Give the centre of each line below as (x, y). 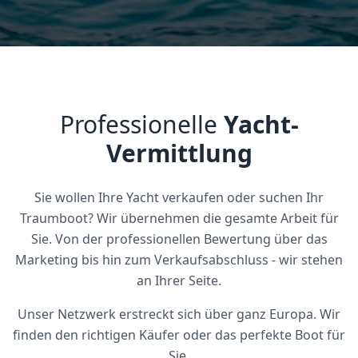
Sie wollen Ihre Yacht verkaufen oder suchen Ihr (179, 197)
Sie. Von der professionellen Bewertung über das (179, 239)
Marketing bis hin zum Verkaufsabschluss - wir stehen (179, 259)
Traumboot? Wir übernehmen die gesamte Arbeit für (179, 218)
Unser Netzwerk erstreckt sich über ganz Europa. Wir (179, 314)
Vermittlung (179, 153)
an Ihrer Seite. (179, 280)
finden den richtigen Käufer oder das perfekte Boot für (179, 334)
